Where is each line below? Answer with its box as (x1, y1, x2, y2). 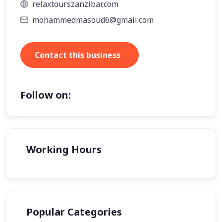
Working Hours (26, 143, 102, 157)
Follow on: (20, 88, 71, 102)
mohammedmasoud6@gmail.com (32, 14, 154, 25)
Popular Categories (26, 205, 122, 219)
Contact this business (35, 50, 120, 61)
